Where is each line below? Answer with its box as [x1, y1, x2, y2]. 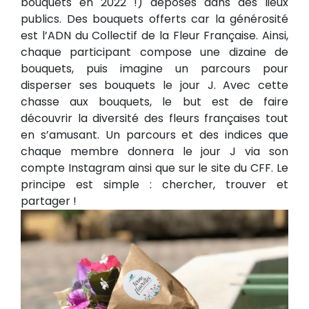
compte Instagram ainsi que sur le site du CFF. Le [21, 160, 288, 177]
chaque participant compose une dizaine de [21, 44, 288, 61]
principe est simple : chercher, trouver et [21, 177, 288, 193]
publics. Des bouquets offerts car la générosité [21, 11, 288, 28]
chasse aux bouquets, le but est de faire [21, 94, 288, 110]
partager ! [21, 193, 77, 210]
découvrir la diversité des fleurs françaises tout [21, 110, 288, 127]
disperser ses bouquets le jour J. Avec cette [21, 77, 288, 94]
